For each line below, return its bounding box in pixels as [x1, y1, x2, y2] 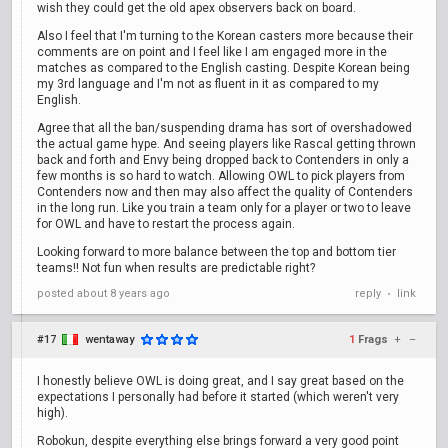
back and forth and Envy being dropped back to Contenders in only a [37, 153, 409, 167]
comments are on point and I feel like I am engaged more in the [37, 45, 387, 59]
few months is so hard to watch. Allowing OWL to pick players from [37, 169, 405, 183]
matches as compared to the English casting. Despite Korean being [37, 61, 410, 75]
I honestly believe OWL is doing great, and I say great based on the [37, 374, 404, 388]
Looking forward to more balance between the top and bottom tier [37, 245, 396, 259]
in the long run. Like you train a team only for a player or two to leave [37, 201, 411, 215]
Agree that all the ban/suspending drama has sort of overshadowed [37, 121, 412, 135]
